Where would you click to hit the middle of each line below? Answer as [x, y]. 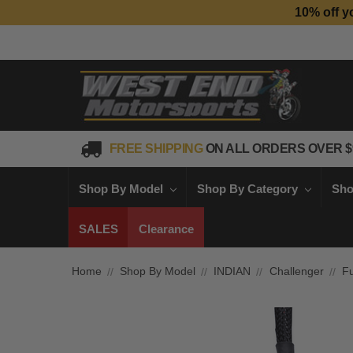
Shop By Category [249, 188]
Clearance [166, 229]
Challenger [296, 271]
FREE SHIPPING [157, 149]
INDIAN [232, 271]
